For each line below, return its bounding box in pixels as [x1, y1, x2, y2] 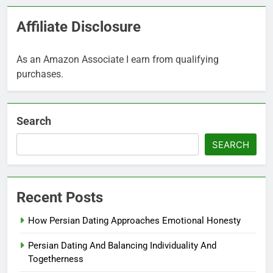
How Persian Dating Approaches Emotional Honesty [28, 214, 241, 226]
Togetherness [28, 253, 83, 264]
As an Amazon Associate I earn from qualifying [16, 53, 219, 65]
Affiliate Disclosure [16, 18, 141, 35]
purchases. [16, 68, 63, 80]
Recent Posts [16, 188, 103, 206]
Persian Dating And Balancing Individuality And [28, 239, 216, 251]
